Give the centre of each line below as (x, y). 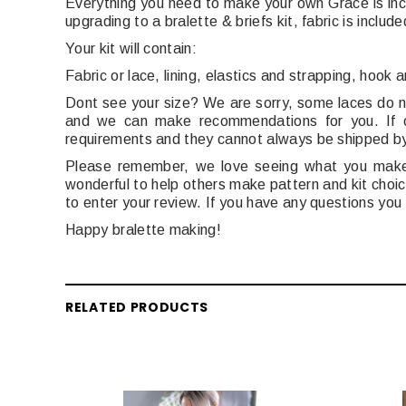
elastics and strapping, (281, 76)
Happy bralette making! (144, 230)
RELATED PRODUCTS (137, 308)
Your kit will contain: (131, 49)
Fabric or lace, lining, (135, 76)
